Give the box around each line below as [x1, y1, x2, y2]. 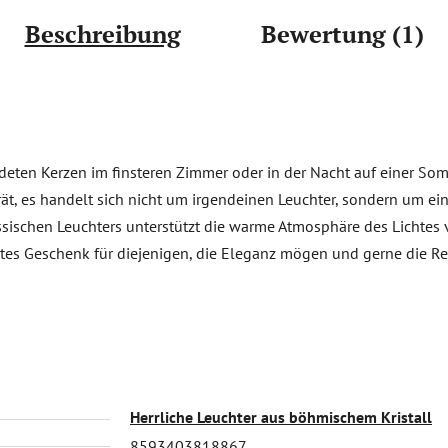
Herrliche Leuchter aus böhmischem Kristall [130, 406, 432, 427]
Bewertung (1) [260, 17, 424, 50]
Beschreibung [24, 17, 181, 50]
